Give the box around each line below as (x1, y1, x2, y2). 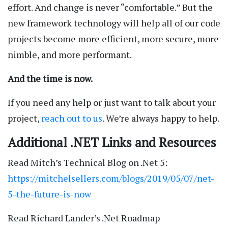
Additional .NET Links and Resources (8, 134, 216, 151)
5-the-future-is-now (8, 188, 91, 201)
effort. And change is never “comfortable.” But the (8, 1, 213, 14)
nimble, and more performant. (8, 48, 132, 61)
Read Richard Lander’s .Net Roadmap (8, 212, 160, 224)
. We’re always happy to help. (102, 112, 219, 125)
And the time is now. (8, 72, 93, 85)
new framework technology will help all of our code (8, 17, 220, 30)
